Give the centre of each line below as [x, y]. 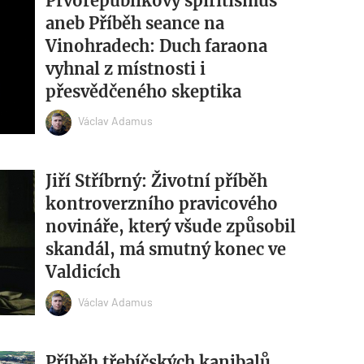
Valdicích [82, 272]
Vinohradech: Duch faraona [156, 45]
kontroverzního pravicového [161, 204]
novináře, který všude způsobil [170, 227]
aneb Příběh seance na [134, 23]
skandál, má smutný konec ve [165, 249]
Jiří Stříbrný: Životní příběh [156, 181]
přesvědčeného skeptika [143, 91]
